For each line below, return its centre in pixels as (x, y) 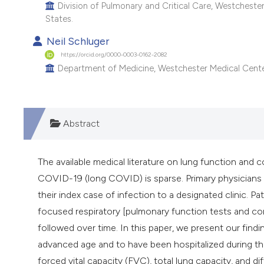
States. (59, 19)
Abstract (80, 124)
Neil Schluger (76, 41)
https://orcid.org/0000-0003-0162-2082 (114, 55)
